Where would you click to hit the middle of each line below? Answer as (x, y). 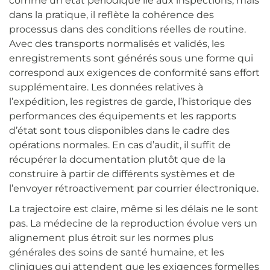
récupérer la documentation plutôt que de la (117, 160)
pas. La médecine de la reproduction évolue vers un (133, 224)
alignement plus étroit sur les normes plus (111, 238)
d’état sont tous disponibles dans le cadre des (119, 131)
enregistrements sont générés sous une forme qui (131, 58)
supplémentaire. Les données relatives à (106, 87)
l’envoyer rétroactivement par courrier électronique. (134, 189)
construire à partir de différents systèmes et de (122, 174)
